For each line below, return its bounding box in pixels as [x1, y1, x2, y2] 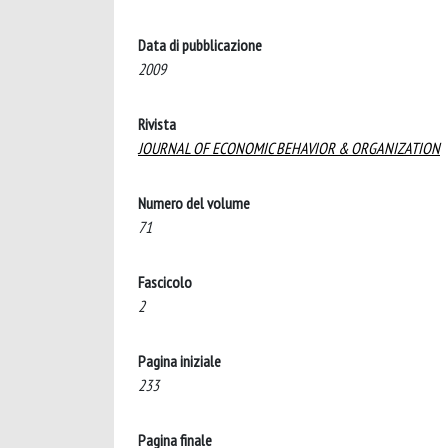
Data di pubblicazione [138, 35, 262, 55]
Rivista [138, 114, 176, 134]
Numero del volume [138, 193, 250, 213]
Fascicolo [138, 272, 192, 292]
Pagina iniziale [138, 351, 221, 371]
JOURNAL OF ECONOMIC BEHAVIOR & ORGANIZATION [138, 138, 440, 158]
